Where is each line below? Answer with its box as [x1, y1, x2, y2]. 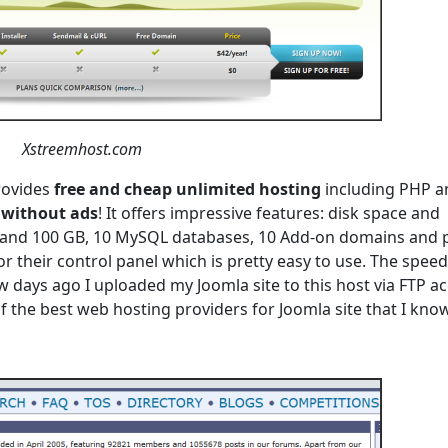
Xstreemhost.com [21, 138, 142, 161]
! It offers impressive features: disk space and [98, 202, 440, 225]
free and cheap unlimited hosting [50, 178, 325, 201]
